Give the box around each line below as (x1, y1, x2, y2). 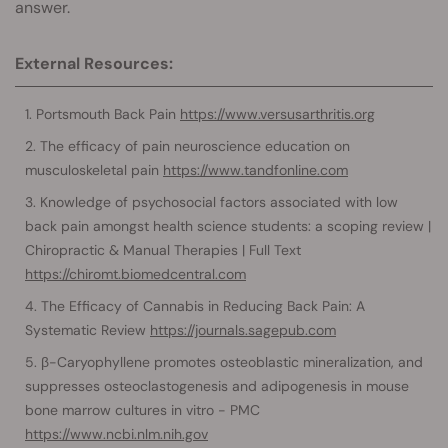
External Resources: (15, 52, 173, 74)
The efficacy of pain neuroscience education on (40, 136, 350, 155)
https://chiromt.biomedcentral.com (25, 264, 246, 283)
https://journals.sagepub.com (150, 320, 336, 339)
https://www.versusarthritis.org (180, 104, 375, 123)
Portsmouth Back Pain (36, 104, 180, 123)
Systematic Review (25, 320, 150, 339)
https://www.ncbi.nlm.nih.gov (25, 424, 208, 443)
